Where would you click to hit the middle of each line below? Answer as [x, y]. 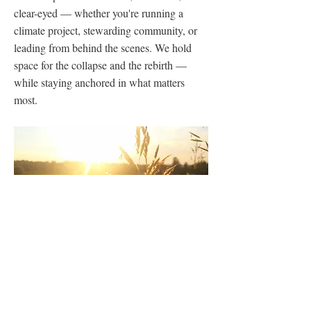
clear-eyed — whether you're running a [99, 13]
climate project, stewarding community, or [106, 30]
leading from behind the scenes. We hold [103, 48]
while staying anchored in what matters [99, 82]
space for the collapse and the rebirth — [100, 65]
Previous [32, 298]
